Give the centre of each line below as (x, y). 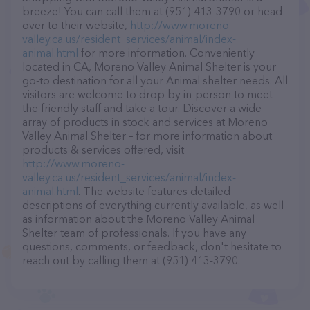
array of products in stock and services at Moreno (145, 122)
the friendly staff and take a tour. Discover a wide (142, 108)
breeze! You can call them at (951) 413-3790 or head (152, 11)
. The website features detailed (154, 191)
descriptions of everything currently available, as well (153, 205)
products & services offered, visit (103, 149)
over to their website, (76, 25)
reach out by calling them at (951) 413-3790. (131, 260)
